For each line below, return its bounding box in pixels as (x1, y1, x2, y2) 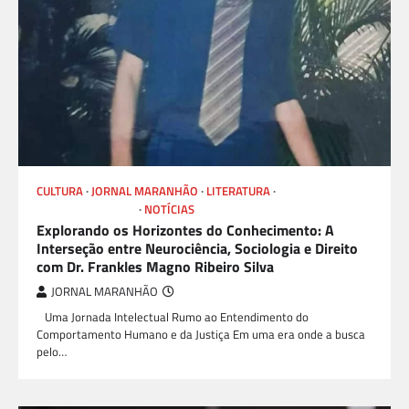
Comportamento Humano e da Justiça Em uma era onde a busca (37, 324, 365, 343)
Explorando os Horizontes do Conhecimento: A (37, 218, 334, 241)
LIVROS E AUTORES (37, 200, 136, 218)
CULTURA (37, 182, 83, 200)
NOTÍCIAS (144, 200, 194, 218)
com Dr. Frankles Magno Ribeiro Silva (37, 255, 274, 278)
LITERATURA (206, 182, 270, 200)
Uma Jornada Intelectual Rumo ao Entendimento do (37, 307, 309, 326)
